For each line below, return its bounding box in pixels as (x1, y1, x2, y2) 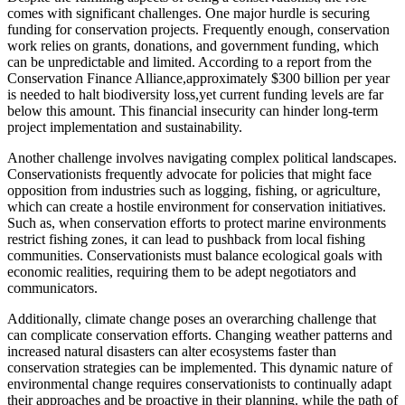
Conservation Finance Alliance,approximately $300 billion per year (7, 70, 390, 86)
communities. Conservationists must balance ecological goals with (7, 247, 382, 263)
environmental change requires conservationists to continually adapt (7, 375, 391, 391)
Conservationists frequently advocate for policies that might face (7, 165, 372, 182)
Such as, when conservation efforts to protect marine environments (7, 214, 386, 231)
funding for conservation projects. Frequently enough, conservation (7, 21, 390, 37)
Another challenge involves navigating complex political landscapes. (7, 149, 397, 165)
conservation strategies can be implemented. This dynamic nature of (7, 359, 392, 375)
